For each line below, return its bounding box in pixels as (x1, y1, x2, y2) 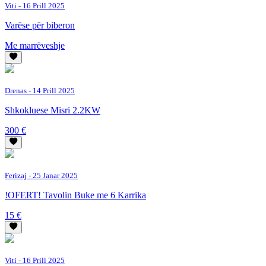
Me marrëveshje (5, 40, 65, 50)
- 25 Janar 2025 (27, 170, 78, 180)
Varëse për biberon (5, 20, 75, 30)
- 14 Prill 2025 (27, 85, 75, 95)
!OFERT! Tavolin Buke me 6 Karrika (5, 189, 146, 200)
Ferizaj (5, 170, 27, 180)
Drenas (5, 85, 27, 95)
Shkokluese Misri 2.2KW (5, 104, 100, 115)
